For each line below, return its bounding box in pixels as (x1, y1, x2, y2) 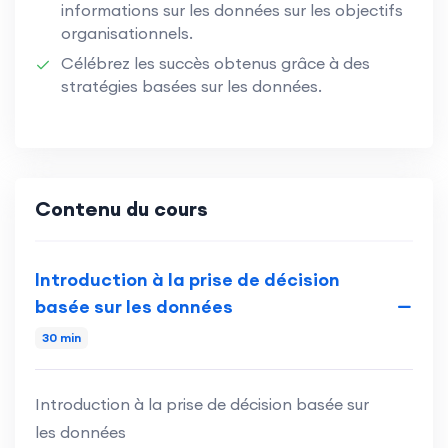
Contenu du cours (35, 195, 208, 221)
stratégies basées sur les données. (61, 75, 322, 96)
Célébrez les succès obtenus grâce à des (61, 52, 370, 73)
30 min (42, 330, 81, 346)
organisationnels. (61, 22, 193, 43)
